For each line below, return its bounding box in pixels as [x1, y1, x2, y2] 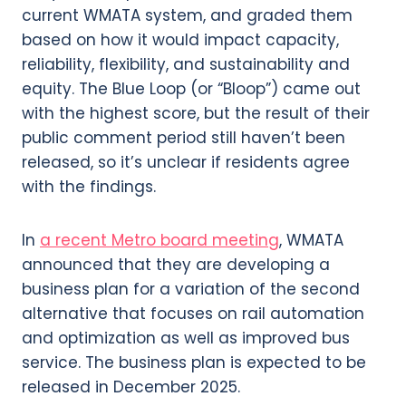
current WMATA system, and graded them [22, 5, 353, 27]
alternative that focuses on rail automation [22, 303, 364, 325]
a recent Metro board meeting [40, 229, 279, 252]
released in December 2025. [22, 376, 240, 399]
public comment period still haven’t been [22, 127, 345, 150]
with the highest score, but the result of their [22, 102, 370, 125]
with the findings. [22, 176, 156, 198]
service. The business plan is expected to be [22, 352, 366, 374]
